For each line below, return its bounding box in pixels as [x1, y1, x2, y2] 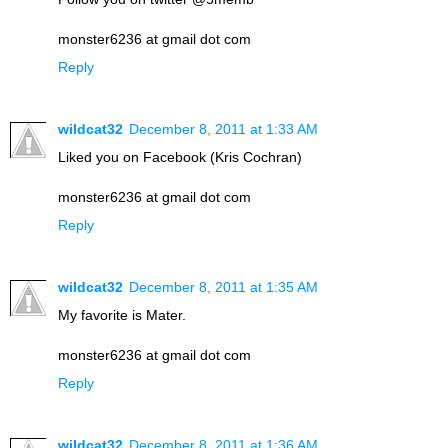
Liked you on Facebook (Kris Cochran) [58, 148, 302, 165]
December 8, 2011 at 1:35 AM [129, 278, 318, 295]
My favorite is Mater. [58, 306, 186, 323]
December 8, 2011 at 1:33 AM [129, 120, 318, 137]
